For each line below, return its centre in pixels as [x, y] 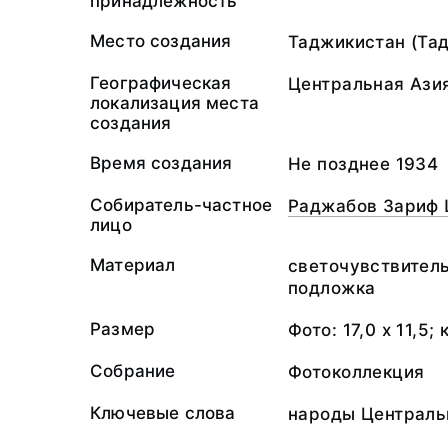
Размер [123, 329]
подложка [332, 288]
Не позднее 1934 [363, 164]
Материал [133, 265]
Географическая [161, 83]
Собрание [133, 371]
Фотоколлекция [356, 372]
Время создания [161, 163]
